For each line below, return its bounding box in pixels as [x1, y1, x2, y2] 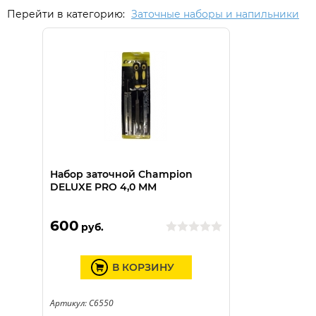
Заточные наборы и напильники [131, 8, 299, 20]
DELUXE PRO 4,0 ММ [49, 181, 157, 193]
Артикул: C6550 [49, 297, 114, 309]
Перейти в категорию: [7, 8, 128, 20]
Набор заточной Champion [49, 168, 193, 181]
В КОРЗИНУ [111, 261, 174, 274]
